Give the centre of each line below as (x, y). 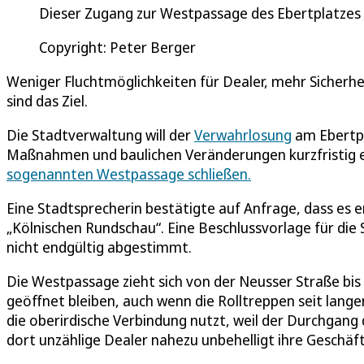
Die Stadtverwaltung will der (100, 134)
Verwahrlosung (243, 134)
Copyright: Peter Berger (117, 47)
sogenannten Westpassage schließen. (129, 173)
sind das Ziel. (47, 100)
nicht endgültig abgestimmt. (99, 247)
